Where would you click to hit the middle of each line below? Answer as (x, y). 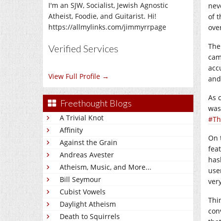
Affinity (71, 130)
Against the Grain (89, 142)
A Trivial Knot (82, 118)
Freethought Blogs (96, 103)
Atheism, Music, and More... (106, 167)
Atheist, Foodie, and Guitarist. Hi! (102, 16)
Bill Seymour (80, 179)
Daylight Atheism (88, 204)
